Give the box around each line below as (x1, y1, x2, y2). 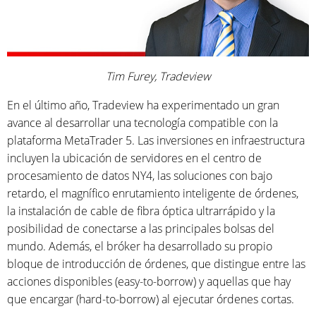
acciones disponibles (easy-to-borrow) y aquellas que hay (7, 274, 291, 290)
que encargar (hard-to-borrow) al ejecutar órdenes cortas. (7, 291, 294, 308)
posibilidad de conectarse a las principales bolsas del (7, 221, 274, 237)
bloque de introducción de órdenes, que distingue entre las (7, 256, 305, 272)
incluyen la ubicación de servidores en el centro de (7, 150, 262, 166)
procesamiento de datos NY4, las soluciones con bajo (7, 168, 272, 184)
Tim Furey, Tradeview (105, 68, 211, 85)
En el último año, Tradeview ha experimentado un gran (7, 97, 279, 114)
